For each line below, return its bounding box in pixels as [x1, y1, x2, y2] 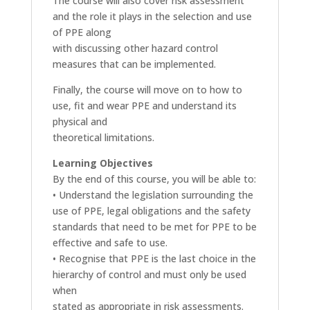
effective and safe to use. [52, 236, 167, 249]
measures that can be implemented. [52, 57, 216, 71]
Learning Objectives [52, 156, 153, 170]
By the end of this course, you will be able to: [52, 172, 256, 185]
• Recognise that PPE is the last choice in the [52, 252, 256, 265]
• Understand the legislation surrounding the [52, 188, 253, 201]
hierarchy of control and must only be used [52, 268, 246, 281]
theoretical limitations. [52, 131, 154, 144]
